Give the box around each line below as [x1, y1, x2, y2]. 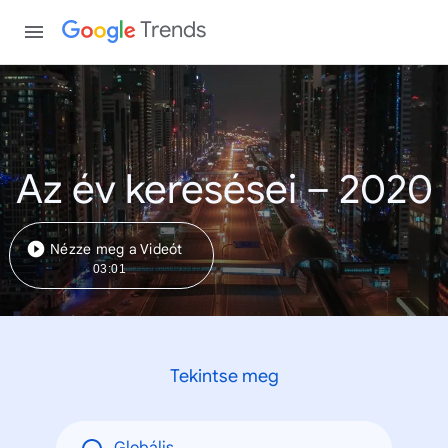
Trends [140, 16, 207, 43]
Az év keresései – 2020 [15, 163, 433, 215]
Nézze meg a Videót [50, 239, 183, 258]
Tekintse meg [169, 364, 279, 387]
